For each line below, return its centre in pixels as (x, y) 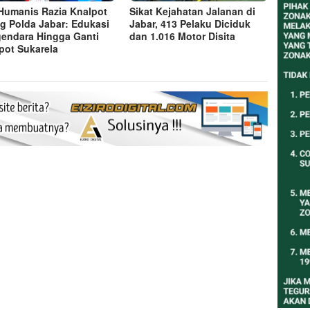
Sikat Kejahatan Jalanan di (193, 11)
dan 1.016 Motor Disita (183, 36)
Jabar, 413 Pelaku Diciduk (190, 23)
